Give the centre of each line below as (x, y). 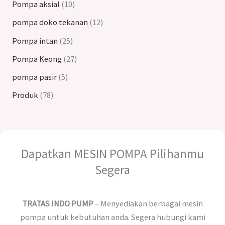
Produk (25, 95)
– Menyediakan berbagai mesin (148, 203)
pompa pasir (34, 77)
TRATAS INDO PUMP (58, 203)
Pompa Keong (37, 59)
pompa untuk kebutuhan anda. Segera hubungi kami (113, 217)
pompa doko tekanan (50, 22)
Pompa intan (35, 40)
